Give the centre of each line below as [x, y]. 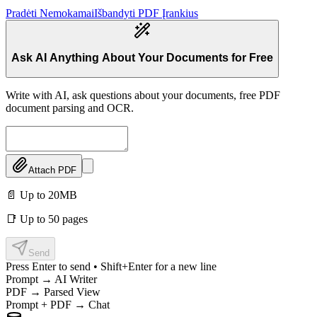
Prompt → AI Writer [51, 279]
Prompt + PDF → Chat [58, 305]
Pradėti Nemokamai [50, 13]
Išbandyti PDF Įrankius [146, 13]
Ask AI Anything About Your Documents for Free [142, 58]
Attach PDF [52, 171]
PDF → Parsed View [53, 292]
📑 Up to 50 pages [47, 219]
